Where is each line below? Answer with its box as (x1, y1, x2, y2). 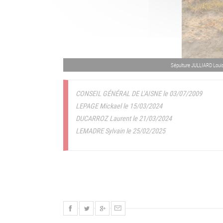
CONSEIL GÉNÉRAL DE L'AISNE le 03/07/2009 (76, 89, 202, 99)
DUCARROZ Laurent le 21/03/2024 (76, 113, 172, 123)
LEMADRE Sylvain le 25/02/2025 (76, 126, 165, 136)
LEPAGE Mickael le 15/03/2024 (76, 101, 162, 111)
